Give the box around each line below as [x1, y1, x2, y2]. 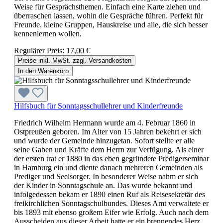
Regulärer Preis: [14, 46, 66, 55]
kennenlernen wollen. [14, 29, 82, 38]
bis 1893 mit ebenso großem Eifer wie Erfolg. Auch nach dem [14, 208, 209, 217]
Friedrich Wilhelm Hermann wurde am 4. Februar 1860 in [14, 118, 196, 127]
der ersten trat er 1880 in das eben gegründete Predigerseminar [14, 154, 209, 163]
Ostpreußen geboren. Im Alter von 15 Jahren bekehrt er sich [14, 127, 202, 136]
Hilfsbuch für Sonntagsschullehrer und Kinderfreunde [14, 101, 183, 110]
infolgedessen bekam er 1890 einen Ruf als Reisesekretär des [14, 190, 205, 199]
